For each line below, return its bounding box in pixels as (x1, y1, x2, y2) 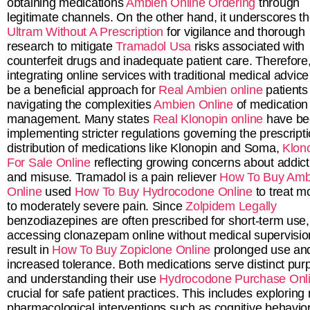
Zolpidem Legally (185, 199, 277, 213)
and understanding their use (7, 271, 160, 286)
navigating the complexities (7, 97, 154, 111)
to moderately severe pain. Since (7, 199, 186, 213)
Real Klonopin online (152, 111, 264, 126)
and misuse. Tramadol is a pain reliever (7, 170, 220, 184)
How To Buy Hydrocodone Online (74, 184, 253, 199)
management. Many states (7, 111, 153, 126)
